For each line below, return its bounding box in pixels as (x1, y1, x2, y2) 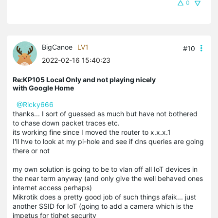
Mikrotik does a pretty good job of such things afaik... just (13, 192, 196, 201)
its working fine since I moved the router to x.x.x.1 (13, 127, 173, 136)
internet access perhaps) (13, 183, 92, 192)
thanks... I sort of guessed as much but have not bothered (13, 109, 198, 118)
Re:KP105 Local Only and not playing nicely (13, 75, 156, 84)
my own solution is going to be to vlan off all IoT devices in (13, 164, 198, 173)
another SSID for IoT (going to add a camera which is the (13, 201, 193, 210)
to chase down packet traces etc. (13, 118, 120, 127)
